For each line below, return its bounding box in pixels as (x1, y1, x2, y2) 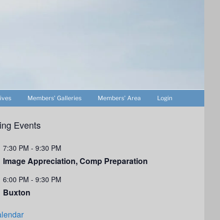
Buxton (2, 187, 30, 198)
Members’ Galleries (27, 94, 82, 102)
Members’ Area (98, 94, 141, 102)
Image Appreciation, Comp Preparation (2, 155, 148, 166)
